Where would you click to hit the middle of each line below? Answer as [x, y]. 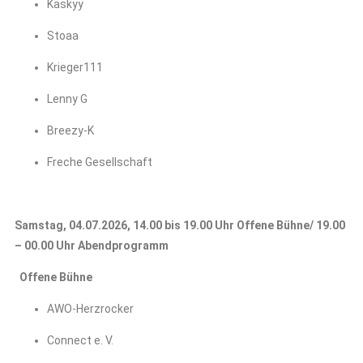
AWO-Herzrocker [90, 309]
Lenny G [67, 99]
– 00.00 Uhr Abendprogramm [92, 246]
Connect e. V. [80, 340]
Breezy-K [70, 130]
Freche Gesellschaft [100, 162]
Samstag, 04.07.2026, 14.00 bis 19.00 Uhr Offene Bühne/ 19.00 [180, 225]
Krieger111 [75, 67]
